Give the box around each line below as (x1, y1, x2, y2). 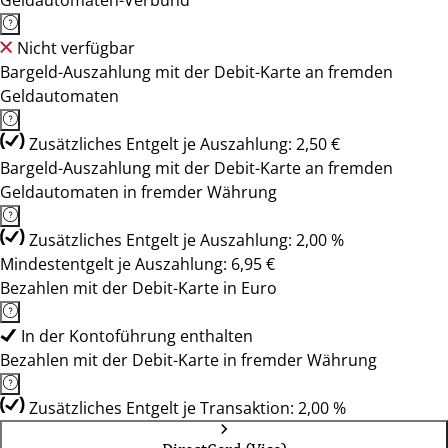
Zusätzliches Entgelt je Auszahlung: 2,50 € (29, 133, 340, 155)
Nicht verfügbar (17, 37, 135, 59)
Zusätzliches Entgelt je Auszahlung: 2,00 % (29, 229, 344, 251)
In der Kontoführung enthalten (21, 325, 253, 347)
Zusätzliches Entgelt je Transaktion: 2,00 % (29, 397, 346, 419)
